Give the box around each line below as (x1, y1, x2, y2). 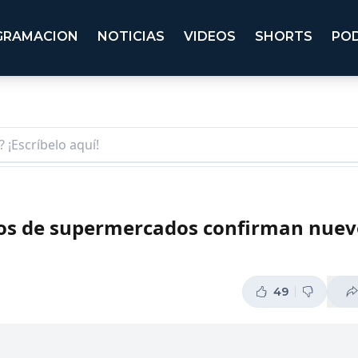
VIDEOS (184, 29, 236, 45)
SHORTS (255, 29, 312, 45)
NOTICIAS (97, 29, 165, 45)
